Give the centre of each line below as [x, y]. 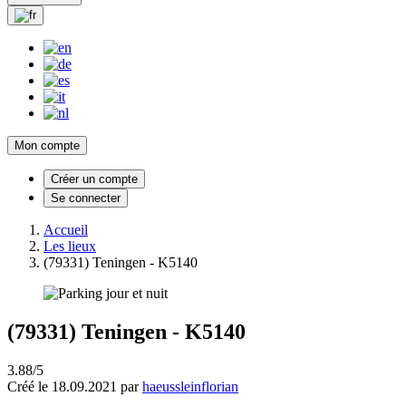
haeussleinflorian [190, 386]
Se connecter [86, 198]
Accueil [66, 229]
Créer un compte [94, 179]
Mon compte [47, 145]
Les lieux [70, 246]
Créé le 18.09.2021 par [75, 386]
